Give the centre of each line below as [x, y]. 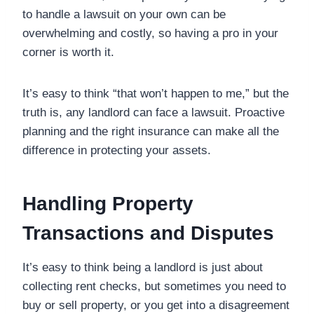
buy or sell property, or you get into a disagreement [156, 305]
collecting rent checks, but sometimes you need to [154, 286]
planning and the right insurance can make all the [151, 131]
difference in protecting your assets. [117, 150]
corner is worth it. [68, 52]
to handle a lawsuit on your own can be [124, 14]
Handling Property [108, 203]
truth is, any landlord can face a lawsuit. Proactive [153, 112]
